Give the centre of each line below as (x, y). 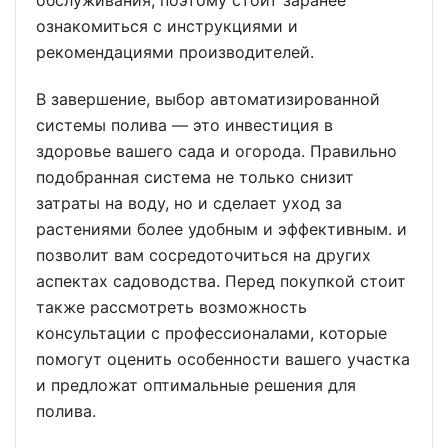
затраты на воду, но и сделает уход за (189, 203)
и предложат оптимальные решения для (196, 385)
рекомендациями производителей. (175, 52)
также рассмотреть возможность (171, 307)
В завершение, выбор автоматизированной (208, 99)
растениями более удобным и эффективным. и (221, 229)
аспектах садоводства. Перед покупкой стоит (221, 281)
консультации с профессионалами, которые (211, 333)
